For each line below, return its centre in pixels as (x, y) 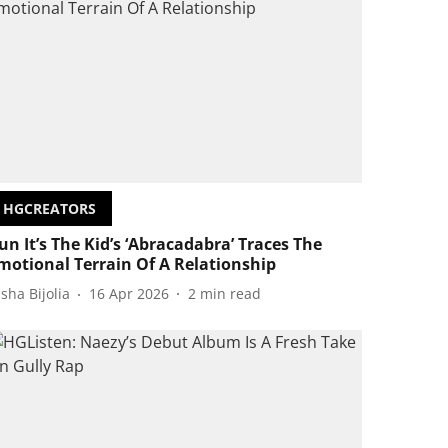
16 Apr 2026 (129, 294)
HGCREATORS (50, 208)
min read (231, 294)
